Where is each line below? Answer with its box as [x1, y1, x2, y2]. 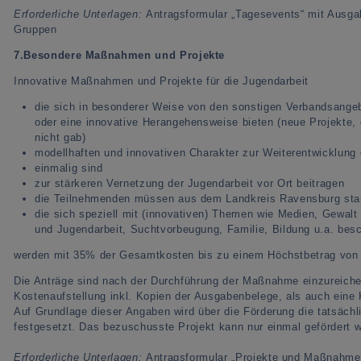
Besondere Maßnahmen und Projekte [23, 48, 226, 61]
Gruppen [14, 23, 57, 35]
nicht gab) [35, 131, 86, 143]
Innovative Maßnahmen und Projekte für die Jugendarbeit [14, 74, 309, 87]
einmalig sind [35, 161, 103, 174]
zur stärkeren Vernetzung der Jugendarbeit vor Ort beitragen [35, 176, 345, 189]
